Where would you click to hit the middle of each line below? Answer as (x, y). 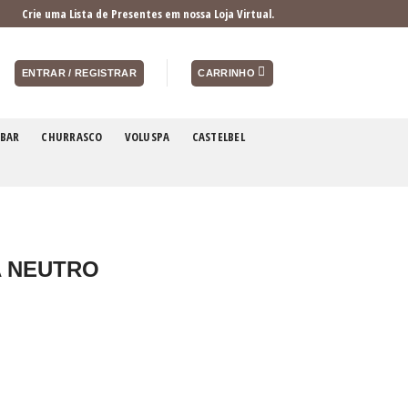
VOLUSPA (147, 136)
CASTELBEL (218, 136)
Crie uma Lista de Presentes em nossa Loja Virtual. (148, 14)
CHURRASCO (72, 136)
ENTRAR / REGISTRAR (79, 72)
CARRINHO (227, 72)
